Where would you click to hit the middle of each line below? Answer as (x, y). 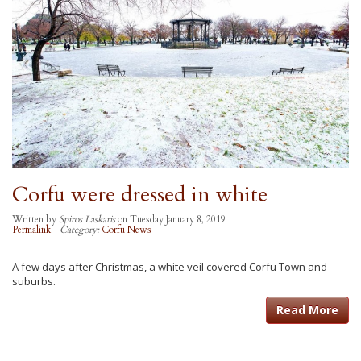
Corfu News (127, 229)
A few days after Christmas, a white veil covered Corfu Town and (170, 266)
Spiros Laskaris (87, 219)
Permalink (31, 229)
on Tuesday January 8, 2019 (170, 219)
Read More (307, 309)
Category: (81, 229)
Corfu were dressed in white (140, 194)
